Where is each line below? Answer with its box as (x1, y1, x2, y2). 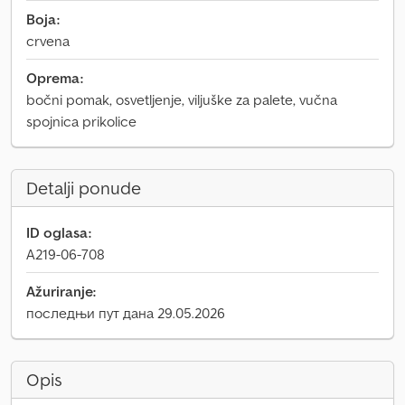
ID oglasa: (26, 223, 91, 241)
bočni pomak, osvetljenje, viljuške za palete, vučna (26, 90, 337, 108)
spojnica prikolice (26, 112, 137, 130)
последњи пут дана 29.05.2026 (26, 304, 225, 322)
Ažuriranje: (26, 282, 96, 300)
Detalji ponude (26, 176, 141, 200)
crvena (26, 32, 70, 50)
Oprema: (26, 69, 83, 87)
